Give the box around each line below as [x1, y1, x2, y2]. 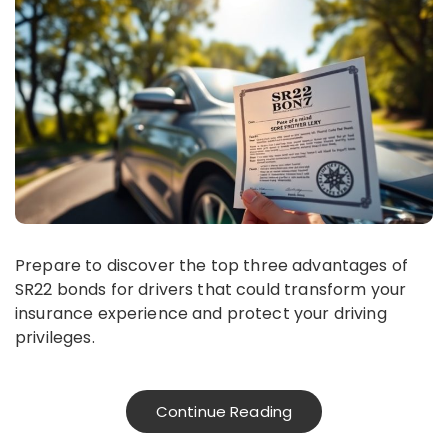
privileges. [15, 326, 95, 350]
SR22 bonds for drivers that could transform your [15, 278, 407, 302]
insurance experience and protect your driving [15, 302, 387, 326]
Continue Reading [155, 401, 293, 423]
